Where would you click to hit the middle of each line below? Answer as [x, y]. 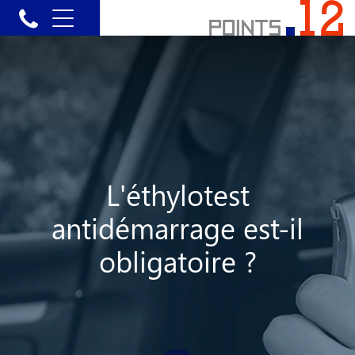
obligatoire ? [177, 261]
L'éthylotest [177, 195]
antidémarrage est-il [177, 228]
